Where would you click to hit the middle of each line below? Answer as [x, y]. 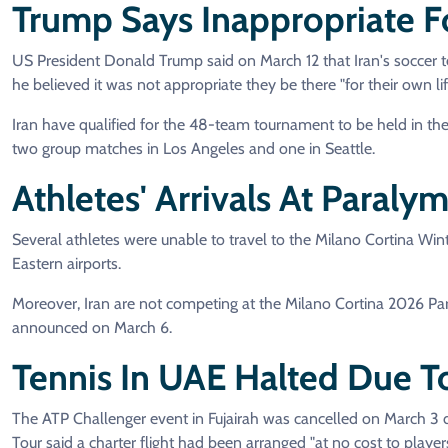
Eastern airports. [66, 264]
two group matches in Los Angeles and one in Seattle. [193, 149]
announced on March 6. [92, 328]
